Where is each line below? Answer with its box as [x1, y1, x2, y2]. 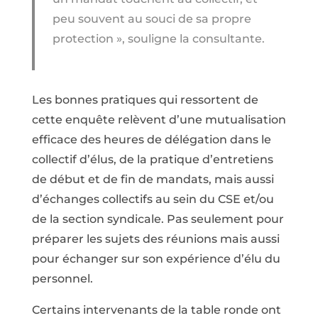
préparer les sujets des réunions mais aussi [31, 231, 280, 246]
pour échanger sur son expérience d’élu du [31, 251, 280, 265]
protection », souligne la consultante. [52, 31, 265, 45]
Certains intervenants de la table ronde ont [31, 302, 281, 317]
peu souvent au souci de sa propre [52, 11, 251, 26]
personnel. [31, 271, 93, 285]
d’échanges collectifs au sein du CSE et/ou [31, 192, 274, 206]
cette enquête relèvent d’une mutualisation [31, 112, 286, 126]
